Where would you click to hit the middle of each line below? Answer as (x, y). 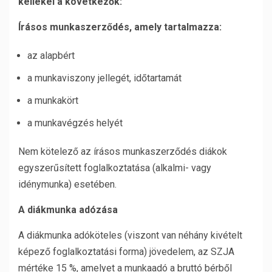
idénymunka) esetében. (67, 184)
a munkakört (53, 100)
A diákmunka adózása (68, 210)
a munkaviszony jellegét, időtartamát (104, 78)
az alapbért (51, 56)
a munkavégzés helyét (75, 123)
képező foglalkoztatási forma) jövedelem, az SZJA (126, 252)
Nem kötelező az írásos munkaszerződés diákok (123, 151)
